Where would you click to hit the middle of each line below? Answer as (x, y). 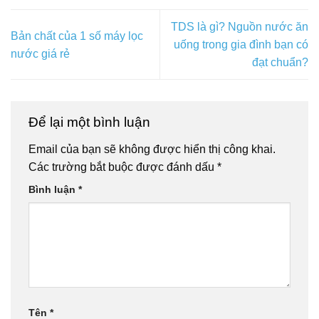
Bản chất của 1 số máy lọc (77, 36)
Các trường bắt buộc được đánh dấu (123, 167)
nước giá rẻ (40, 53)
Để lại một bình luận (91, 122)
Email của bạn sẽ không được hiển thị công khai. (152, 149)
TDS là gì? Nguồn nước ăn (240, 27)
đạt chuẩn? (280, 62)
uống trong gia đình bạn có (241, 45)
